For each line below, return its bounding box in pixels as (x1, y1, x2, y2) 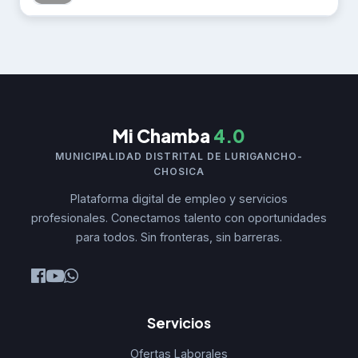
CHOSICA (153, 165, 205, 177)
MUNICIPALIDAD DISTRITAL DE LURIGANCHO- (54, 149, 304, 162)
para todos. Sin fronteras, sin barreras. (76, 229, 282, 244)
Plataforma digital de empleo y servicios (70, 191, 288, 205)
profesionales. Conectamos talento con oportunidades (31, 210, 327, 225)
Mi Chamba (113, 124, 213, 147)
